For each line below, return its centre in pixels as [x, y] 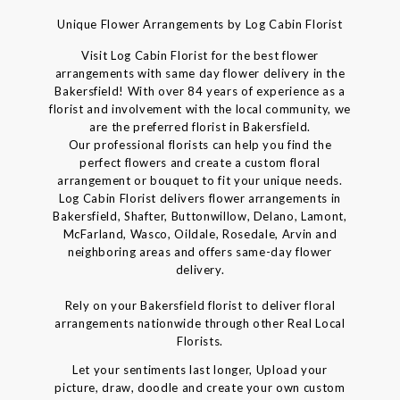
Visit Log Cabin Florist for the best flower [200, 55]
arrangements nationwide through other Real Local [200, 323]
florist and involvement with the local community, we [200, 108]
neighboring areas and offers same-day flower [200, 251]
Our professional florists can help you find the [200, 144]
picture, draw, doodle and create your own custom [200, 387]
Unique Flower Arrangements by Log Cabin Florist [200, 24]
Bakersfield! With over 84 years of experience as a [200, 91]
